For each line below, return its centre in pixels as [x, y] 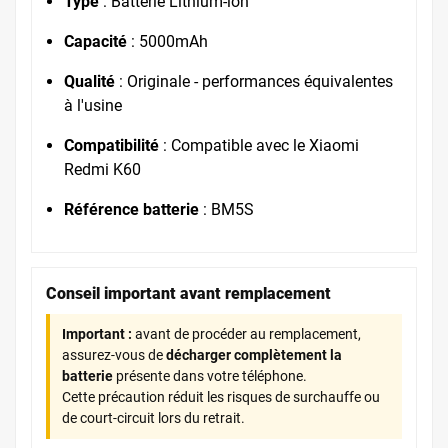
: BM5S [226, 209]
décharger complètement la [254, 354]
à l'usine [93, 105]
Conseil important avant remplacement [188, 293]
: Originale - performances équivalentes [254, 81]
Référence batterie [131, 209]
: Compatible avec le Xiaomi [259, 145]
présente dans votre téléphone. [210, 375]
